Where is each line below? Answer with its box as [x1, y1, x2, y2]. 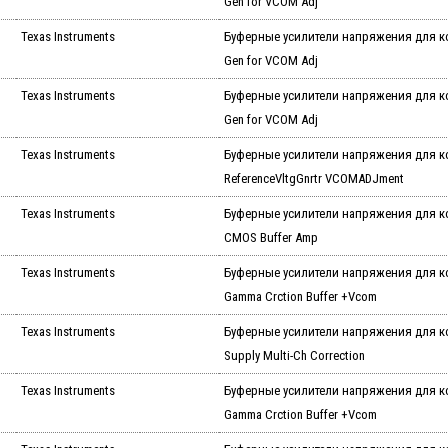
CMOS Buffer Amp [223, 230, 318, 246]
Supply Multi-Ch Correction [223, 348, 365, 364]
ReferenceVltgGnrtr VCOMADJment [223, 171, 404, 187]
